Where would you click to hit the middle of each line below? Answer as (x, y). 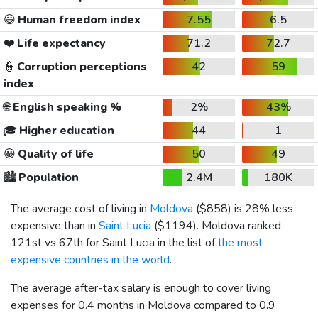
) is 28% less (261, 208)
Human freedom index (78, 20)
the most (240, 242)
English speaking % (66, 107)
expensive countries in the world (90, 259)
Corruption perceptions (81, 66)
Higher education (65, 130)
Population (47, 177)
